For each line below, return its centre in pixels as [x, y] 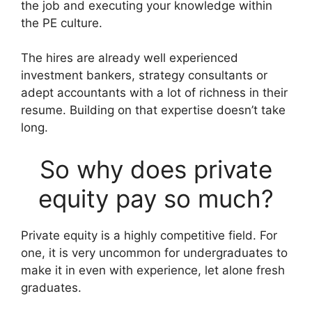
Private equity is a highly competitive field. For [149, 235]
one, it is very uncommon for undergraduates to [154, 252]
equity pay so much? [156, 198]
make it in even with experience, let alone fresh [153, 270]
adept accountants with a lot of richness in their [154, 93]
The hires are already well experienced [130, 58]
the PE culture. [62, 23]
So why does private [156, 169]
